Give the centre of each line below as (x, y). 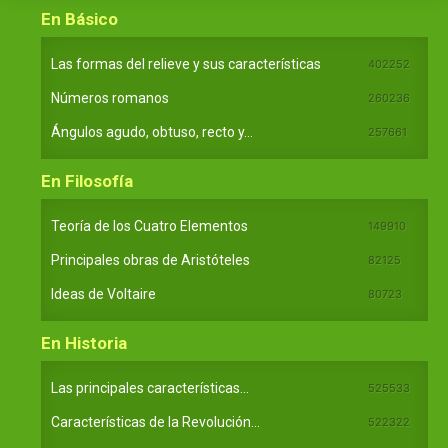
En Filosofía (87, 181)
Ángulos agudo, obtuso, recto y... (152, 132)
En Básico (79, 19)
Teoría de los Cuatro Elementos (149, 226)
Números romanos (110, 98)
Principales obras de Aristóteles (150, 260)
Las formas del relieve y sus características (186, 64)
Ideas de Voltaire (103, 294)
